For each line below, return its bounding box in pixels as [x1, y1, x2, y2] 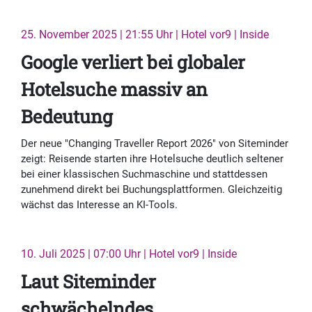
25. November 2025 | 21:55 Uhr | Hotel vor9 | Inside [21, 28, 269, 42]
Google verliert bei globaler [21, 50, 245, 75]
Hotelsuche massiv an [21, 77, 208, 102]
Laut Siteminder [21, 270, 156, 294]
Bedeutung [21, 104, 113, 129]
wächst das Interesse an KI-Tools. [21, 198, 178, 212]
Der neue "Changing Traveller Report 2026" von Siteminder [21, 137, 288, 150]
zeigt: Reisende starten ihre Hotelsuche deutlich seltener [21, 153, 283, 166]
